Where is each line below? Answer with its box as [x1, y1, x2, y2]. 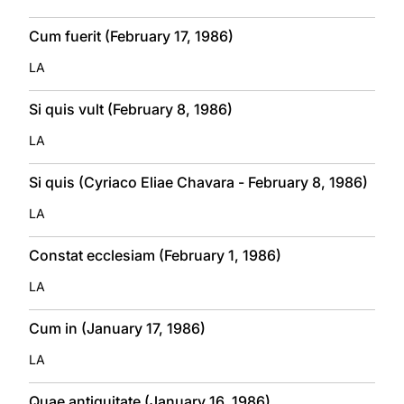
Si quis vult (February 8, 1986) [29, 99, 233, 118]
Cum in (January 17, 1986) [29, 318, 206, 337]
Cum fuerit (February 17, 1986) [29, 26, 234, 45]
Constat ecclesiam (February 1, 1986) [29, 245, 281, 264]
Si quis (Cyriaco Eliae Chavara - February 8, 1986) [29, 172, 368, 191]
